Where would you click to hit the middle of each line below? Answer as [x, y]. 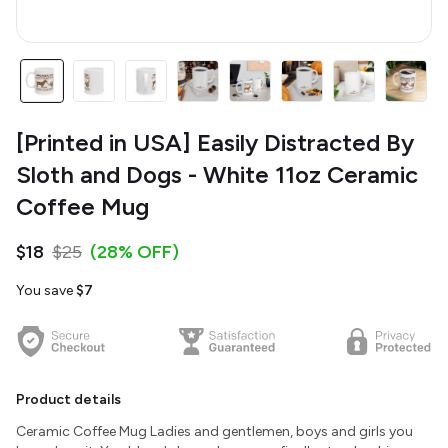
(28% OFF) [134, 252]
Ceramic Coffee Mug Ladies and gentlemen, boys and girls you [214, 431]
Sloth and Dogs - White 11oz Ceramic [217, 174]
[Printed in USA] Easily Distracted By [215, 142]
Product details [68, 399]
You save [46, 290]
